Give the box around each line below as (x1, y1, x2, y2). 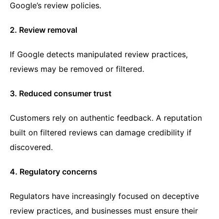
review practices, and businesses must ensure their (10, 206, 198, 216)
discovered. (10, 142, 53, 153)
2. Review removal (10, 25, 77, 35)
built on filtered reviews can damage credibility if (10, 128, 192, 138)
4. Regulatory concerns (10, 167, 97, 177)
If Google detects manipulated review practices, (10, 49, 188, 60)
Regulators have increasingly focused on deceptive (10, 191, 199, 201)
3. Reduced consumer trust (10, 88, 111, 99)
